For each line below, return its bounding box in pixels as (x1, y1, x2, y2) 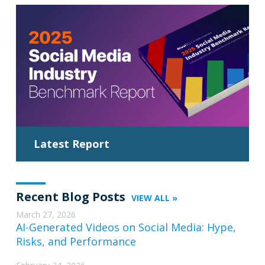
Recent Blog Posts (15, 189, 125, 205)
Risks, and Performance (15, 234, 136, 249)
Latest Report (33, 137, 109, 151)
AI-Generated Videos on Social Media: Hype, (15, 220, 236, 235)
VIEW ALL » (131, 192, 177, 204)
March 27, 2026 (15, 209, 76, 221)
